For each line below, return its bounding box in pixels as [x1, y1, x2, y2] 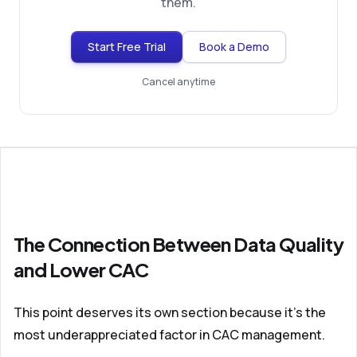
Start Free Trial [88, 39, 166, 54]
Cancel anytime [142, 75, 215, 88]
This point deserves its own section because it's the [14, 304, 326, 321]
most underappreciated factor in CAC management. [14, 326, 325, 343]
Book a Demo [199, 39, 269, 54]
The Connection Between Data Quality [14, 232, 343, 256]
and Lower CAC [14, 257, 149, 281]
